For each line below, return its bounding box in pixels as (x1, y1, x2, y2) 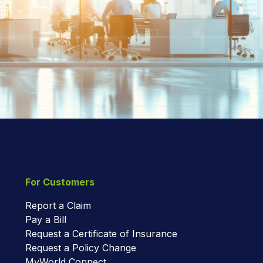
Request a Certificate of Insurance (25, 227, 177, 240)
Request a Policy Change (25, 241, 136, 254)
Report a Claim (25, 199, 91, 211)
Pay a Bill (25, 213, 66, 225)
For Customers (25, 176, 95, 188)
